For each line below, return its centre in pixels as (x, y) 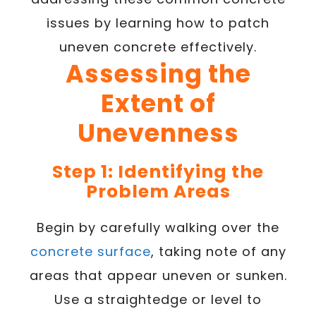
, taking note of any (218, 251)
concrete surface (90, 251)
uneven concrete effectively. (158, 47)
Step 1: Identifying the (158, 172)
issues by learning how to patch (158, 23)
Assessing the (158, 74)
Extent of (158, 103)
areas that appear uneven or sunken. (158, 275)
